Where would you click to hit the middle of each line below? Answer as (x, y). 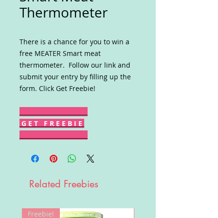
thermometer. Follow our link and (75, 65)
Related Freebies (64, 184)
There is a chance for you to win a (74, 42)
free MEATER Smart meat (60, 53)
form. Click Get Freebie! (57, 88)
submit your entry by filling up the (75, 77)
